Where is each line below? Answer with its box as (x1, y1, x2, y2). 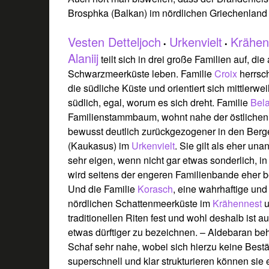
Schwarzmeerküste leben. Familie (68, 66, 215, 80)
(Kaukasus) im (68, 138, 132, 153)
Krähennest (213, 196, 265, 210)
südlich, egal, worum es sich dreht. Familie (68, 95, 251, 109)
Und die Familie (68, 181, 138, 196)
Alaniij (68, 49, 99, 67)
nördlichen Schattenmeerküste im (68, 196, 213, 210)
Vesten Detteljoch (68, 32, 162, 50)
